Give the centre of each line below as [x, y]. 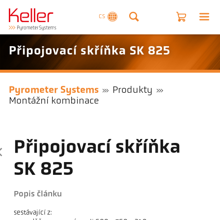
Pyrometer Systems [54, 91]
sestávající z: [33, 213]
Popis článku [38, 194]
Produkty [133, 91]
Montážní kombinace [54, 101]
